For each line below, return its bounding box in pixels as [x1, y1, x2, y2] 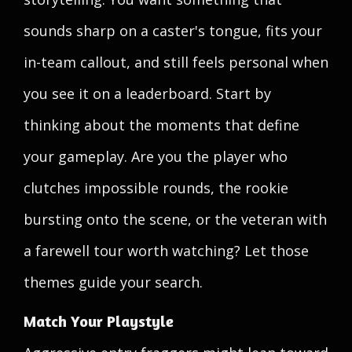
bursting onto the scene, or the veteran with [24, 210, 327, 229]
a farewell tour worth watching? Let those [24, 241, 309, 260]
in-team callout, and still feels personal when [24, 53, 328, 71]
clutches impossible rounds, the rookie [24, 178, 288, 197]
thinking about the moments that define [24, 115, 299, 134]
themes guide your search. [24, 273, 203, 291]
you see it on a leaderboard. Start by [24, 84, 271, 103]
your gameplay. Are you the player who [24, 147, 288, 166]
